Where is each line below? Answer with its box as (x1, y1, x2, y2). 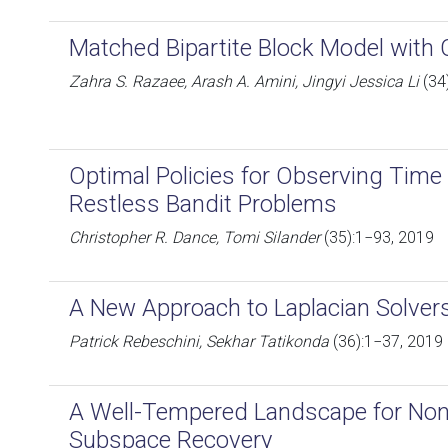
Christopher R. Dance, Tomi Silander (69, 228, 320, 247)
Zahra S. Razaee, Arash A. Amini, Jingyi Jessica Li (69, 72, 419, 91)
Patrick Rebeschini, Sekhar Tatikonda (69, 332, 329, 351)
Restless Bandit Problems (69, 190, 337, 218)
